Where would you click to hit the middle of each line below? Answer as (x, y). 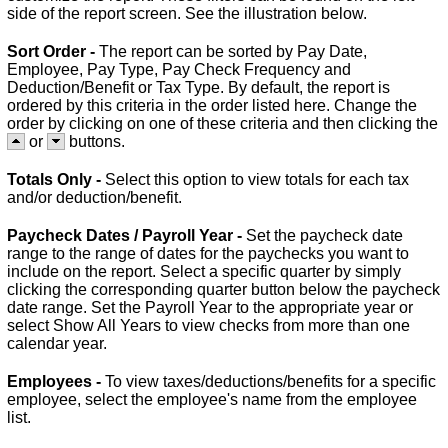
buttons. (95, 141)
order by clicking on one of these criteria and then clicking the (222, 123)
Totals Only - (56, 179)
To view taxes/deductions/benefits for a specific (270, 381)
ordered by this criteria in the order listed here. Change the (212, 105)
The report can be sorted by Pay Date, (233, 51)
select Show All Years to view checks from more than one (208, 325)
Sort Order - (53, 51)
